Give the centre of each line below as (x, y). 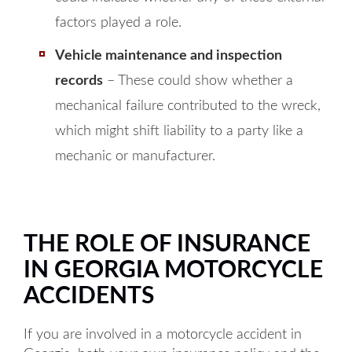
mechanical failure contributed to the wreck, (188, 106)
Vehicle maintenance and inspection (169, 56)
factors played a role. (118, 23)
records (79, 81)
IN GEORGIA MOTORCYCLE (173, 270)
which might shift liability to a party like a (179, 131)
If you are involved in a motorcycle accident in (163, 335)
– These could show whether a (198, 81)
